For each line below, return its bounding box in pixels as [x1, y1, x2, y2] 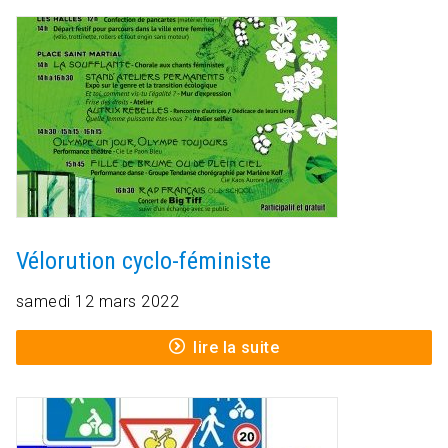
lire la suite [193, 338, 280, 358]
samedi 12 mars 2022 [16, 292, 180, 312]
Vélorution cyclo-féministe [16, 247, 271, 276]
